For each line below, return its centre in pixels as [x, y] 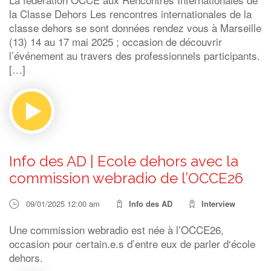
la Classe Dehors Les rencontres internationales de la [130, 14]
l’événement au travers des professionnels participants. [135, 55]
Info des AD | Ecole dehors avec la [124, 161]
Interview [218, 204]
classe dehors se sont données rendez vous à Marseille [135, 28]
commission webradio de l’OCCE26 [126, 178]
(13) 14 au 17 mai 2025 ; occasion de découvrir [116, 41]
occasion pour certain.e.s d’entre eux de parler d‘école [132, 243]
